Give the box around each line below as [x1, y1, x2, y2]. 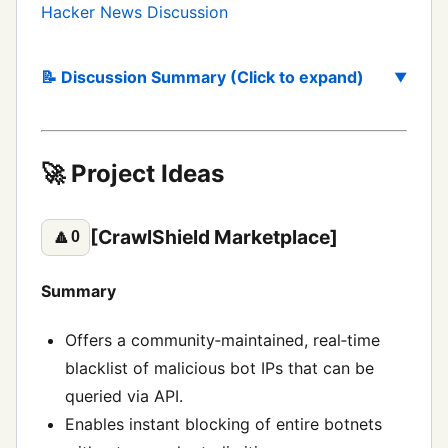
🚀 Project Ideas [41, 158, 224, 188]
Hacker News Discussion [41, 2, 228, 22]
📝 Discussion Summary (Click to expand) [41, 67, 364, 87]
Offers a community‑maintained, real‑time [65, 330, 380, 351]
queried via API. [65, 386, 183, 407]
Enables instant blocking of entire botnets [65, 414, 382, 435]
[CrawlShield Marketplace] [90, 225, 339, 250]
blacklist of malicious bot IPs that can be [65, 358, 374, 379]
